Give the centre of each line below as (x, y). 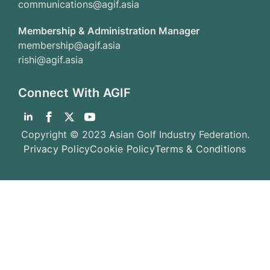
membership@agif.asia (69, 46)
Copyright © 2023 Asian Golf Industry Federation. (135, 135)
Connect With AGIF (75, 93)
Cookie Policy (122, 149)
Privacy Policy (57, 149)
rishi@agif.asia (51, 60)
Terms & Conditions (200, 149)
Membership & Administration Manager (109, 31)
